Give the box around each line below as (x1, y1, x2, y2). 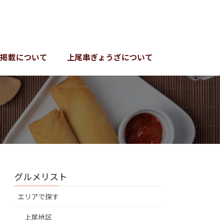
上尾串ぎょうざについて (67, 51, 153, 63)
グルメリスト (14, 170, 68, 183)
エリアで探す (18, 192, 59, 202)
